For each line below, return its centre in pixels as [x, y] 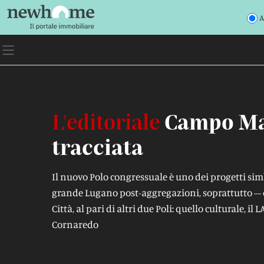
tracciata [98, 146]
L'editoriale [106, 121]
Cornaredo [75, 224]
